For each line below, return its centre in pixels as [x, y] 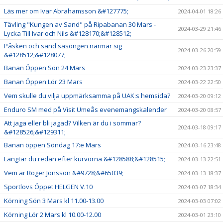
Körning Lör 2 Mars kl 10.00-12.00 [53, 214]
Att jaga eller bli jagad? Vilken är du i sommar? [72, 123]
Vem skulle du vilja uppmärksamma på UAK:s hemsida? [87, 95]
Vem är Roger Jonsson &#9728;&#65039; [64, 172]
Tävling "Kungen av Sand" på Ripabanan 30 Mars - [80, 24]
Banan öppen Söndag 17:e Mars [53, 145]
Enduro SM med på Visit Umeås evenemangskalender [85, 109]
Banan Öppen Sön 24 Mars [45, 67]
